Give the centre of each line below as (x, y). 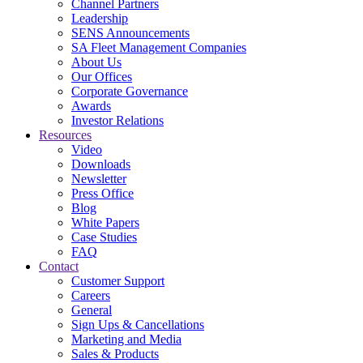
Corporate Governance (130, 91)
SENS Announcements (130, 33)
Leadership (100, 18)
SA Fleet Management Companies (159, 47)
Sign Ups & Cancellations (138, 325)
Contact (59, 266)
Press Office (102, 193)
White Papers (105, 222)
